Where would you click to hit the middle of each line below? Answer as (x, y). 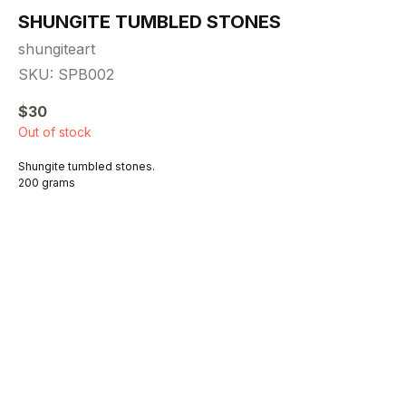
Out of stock (55, 132)
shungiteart (57, 49)
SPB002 (86, 74)
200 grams (47, 183)
